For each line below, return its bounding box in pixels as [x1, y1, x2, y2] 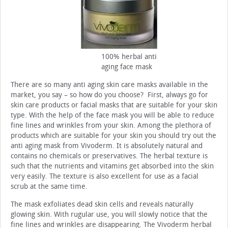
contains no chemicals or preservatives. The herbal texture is [11, 152, 208, 161]
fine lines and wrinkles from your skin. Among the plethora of [11, 121, 211, 130]
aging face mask [101, 63, 152, 72]
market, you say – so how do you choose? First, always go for [11, 91, 208, 100]
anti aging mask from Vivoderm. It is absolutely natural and [11, 141, 203, 151]
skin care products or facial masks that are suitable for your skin [11, 101, 217, 110]
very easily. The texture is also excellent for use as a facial [11, 172, 198, 181]
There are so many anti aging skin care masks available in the [11, 80, 208, 90]
